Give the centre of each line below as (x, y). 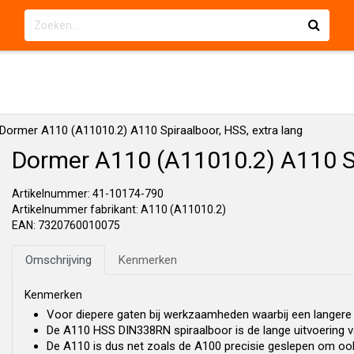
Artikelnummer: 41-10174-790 (88, 194)
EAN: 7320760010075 (66, 225)
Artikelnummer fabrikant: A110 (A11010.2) (119, 209)
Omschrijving (58, 260)
